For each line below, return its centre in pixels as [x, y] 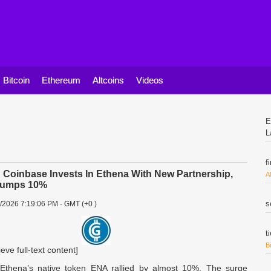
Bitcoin [16, 80]
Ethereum [61, 80]
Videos [150, 80]
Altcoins [108, 80]
